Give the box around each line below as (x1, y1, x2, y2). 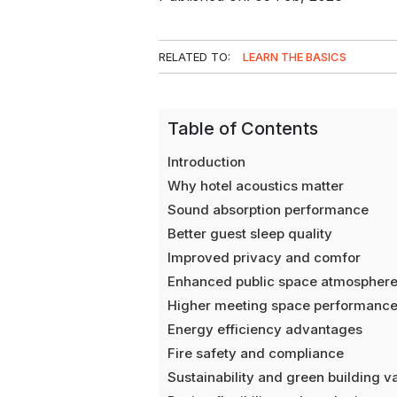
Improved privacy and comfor (167, 248, 362, 266)
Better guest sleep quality (167, 224, 333, 242)
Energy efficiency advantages (167, 320, 363, 338)
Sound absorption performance (167, 200, 370, 218)
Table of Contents (167, 117, 319, 139)
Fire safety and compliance (167, 344, 345, 362)
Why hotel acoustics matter (167, 176, 345, 194)
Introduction (167, 152, 246, 170)
